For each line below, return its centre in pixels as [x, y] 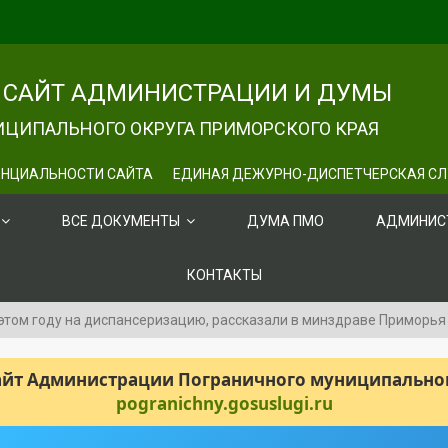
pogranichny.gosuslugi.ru [224, 403]
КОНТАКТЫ [224, 275]
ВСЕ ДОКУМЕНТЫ [121, 221]
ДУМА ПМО [285, 221]
